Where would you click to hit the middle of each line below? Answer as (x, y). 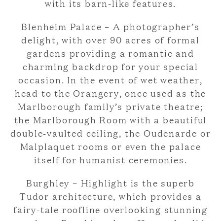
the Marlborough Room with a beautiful (110, 120)
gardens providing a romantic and (110, 53)
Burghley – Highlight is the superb (110, 183)
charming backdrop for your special (110, 66)
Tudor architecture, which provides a (110, 196)
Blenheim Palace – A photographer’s (110, 26)
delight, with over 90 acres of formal (110, 40)
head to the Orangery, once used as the (110, 93)
